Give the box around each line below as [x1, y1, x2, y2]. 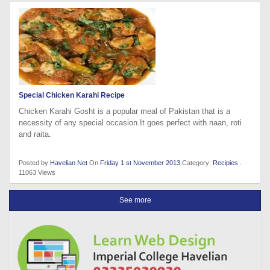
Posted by [19, 159, 50, 167]
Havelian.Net [50, 159, 87, 167]
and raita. [19, 130, 51, 139]
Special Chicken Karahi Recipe [19, 91, 125, 100]
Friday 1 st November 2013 [100, 159, 182, 167]
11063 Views [19, 169, 55, 177]
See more [119, 196, 151, 205]
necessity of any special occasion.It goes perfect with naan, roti [19, 118, 242, 128]
